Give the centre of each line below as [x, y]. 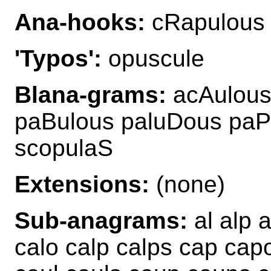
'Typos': [58, 58]
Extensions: [82, 184]
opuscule [153, 58]
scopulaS [64, 148]
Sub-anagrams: [101, 220]
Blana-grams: [90, 94]
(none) [187, 184]
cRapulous [205, 22]
